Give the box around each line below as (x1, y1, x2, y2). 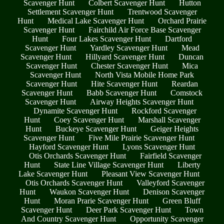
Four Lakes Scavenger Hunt (62, 34, 151, 43)
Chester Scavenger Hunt (91, 61, 168, 70)
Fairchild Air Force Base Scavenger (88, 25, 201, 34)
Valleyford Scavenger (136, 178, 204, 187)
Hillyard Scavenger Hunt (85, 52, 164, 61)
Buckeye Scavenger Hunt (55, 124, 136, 133)
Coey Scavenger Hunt (53, 115, 124, 124)
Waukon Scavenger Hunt (49, 187, 129, 196)
